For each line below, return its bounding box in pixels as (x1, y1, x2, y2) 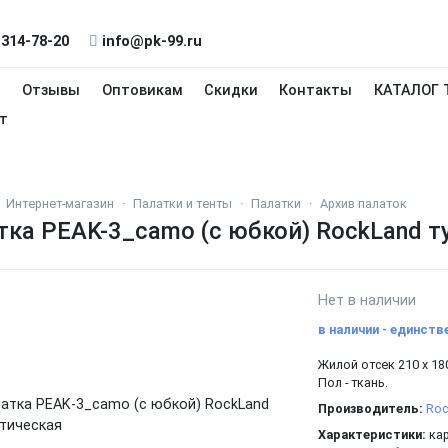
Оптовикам (101, 82, 183, 99)
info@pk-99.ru (98, 33, 202, 50)
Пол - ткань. (317, 375, 388, 390)
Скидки (203, 82, 258, 99)
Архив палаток (320, 196, 407, 211)
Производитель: (317, 401, 423, 416)
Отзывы (22, 82, 81, 99)
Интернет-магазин (6, 196, 114, 211)
